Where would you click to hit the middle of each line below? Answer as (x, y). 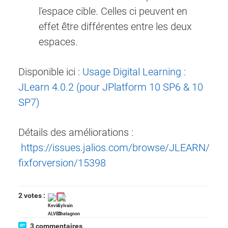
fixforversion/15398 (62, 163)
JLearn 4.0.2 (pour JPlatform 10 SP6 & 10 (111, 87)
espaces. (58, 42)
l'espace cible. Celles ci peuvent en (113, 11)
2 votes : (33, 196)
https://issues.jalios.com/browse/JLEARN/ (115, 148)
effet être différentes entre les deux (115, 27)
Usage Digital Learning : (134, 72)
